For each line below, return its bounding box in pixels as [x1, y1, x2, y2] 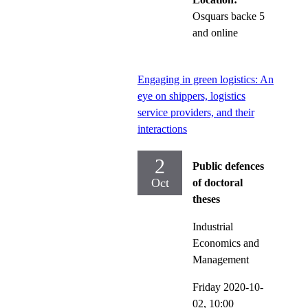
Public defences [192, 159, 264, 172]
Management [192, 253, 249, 265]
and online [192, 26, 238, 38]
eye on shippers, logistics [137, 89, 245, 102]
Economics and [192, 236, 259, 249]
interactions [137, 122, 187, 135]
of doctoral [192, 176, 243, 188]
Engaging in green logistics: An [137, 73, 274, 85]
